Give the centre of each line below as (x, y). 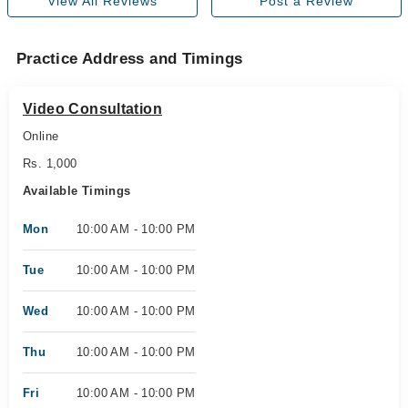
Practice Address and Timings (129, 59)
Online (41, 136)
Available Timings (77, 191)
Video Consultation (93, 109)
